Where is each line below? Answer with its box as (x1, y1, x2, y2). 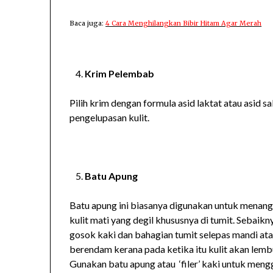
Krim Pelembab (85, 67, 155, 79)
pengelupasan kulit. (69, 111, 150, 123)
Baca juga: (69, 18, 106, 27)
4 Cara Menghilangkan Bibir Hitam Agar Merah (105, 18, 262, 27)
